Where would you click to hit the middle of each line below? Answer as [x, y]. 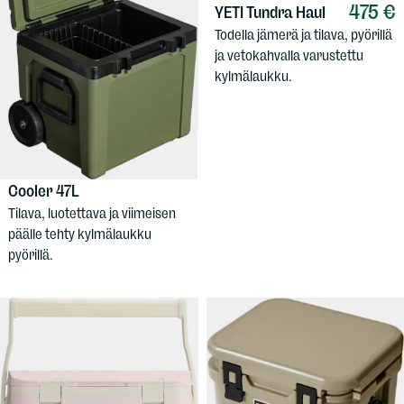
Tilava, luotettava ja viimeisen [92, 214]
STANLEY [41, 152]
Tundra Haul [285, 12]
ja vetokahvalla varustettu [289, 55]
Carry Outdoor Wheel [78, 172]
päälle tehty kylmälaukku [80, 234]
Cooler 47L [44, 192]
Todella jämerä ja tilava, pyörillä [303, 34]
